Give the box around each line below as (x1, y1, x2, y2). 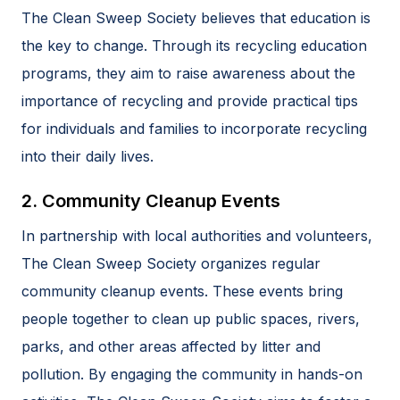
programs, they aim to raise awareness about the (21, 63, 355, 82)
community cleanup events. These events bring (21, 281, 343, 300)
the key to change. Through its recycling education (21, 36, 367, 54)
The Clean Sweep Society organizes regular (21, 254, 321, 272)
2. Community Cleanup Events (21, 189, 280, 212)
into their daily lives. (21, 146, 154, 165)
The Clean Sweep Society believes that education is (21, 8, 371, 27)
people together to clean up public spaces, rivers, (21, 309, 360, 328)
